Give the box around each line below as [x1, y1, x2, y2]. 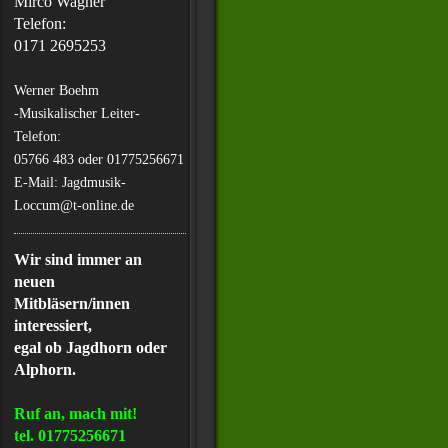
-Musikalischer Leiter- [14, 106, 140, 121]
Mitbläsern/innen [14, 295, 130, 312]
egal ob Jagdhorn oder [14, 339, 167, 356]
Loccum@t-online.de [14, 198, 134, 213]
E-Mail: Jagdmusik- [14, 175, 126, 190]
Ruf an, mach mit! [14, 405, 137, 422]
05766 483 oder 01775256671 [14, 152, 184, 167]
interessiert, [14, 317, 92, 334]
